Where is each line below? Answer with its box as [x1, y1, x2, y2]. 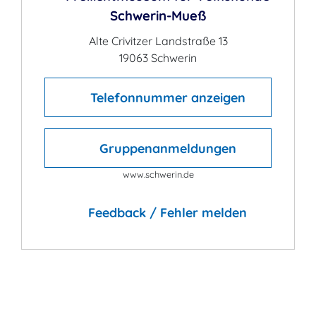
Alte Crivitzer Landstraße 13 [88, 34, 228, 48]
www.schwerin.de [122, 169, 194, 180]
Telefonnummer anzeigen [90, 89, 245, 106]
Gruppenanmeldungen [95, 140, 236, 157]
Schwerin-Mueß [110, 7, 206, 24]
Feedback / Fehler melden [85, 204, 248, 221]
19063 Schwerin [119, 51, 197, 65]
